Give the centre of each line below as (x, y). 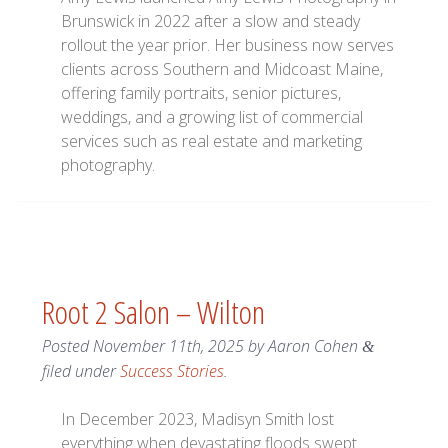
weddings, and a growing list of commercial (212, 117)
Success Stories (171, 371)
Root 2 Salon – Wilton (153, 312)
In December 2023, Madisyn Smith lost (198, 419)
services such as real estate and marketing (212, 141)
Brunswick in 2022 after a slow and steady (211, 21)
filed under (80, 371)
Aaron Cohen (312, 346)
